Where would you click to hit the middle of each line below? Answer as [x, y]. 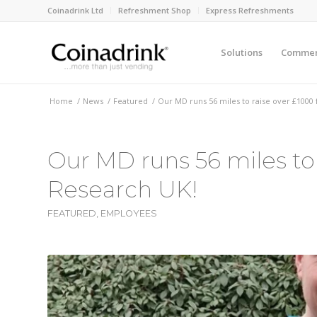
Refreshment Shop [155, 10]
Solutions [241, 52]
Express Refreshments [250, 10]
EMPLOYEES [129, 213]
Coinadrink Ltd [75, 10]
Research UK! [122, 189]
